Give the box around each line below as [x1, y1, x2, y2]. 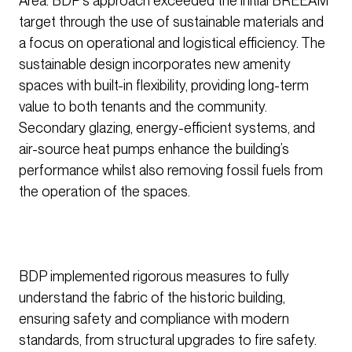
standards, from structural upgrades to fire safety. [19, 332, 317, 349]
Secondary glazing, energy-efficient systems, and [19, 119, 315, 137]
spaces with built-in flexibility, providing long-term [19, 77, 309, 94]
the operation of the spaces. [19, 183, 190, 200]
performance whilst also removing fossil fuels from [19, 162, 323, 179]
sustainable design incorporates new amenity [19, 56, 291, 73]
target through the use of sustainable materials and [19, 13, 324, 31]
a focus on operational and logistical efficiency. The [19, 35, 325, 52]
